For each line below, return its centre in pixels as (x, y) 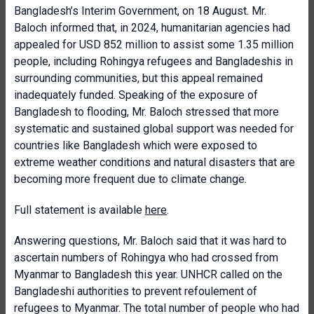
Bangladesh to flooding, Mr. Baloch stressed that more (146, 112)
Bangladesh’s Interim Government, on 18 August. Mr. (140, 11)
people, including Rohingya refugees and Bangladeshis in (153, 61)
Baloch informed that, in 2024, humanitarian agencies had (152, 28)
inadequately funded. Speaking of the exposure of (136, 95)
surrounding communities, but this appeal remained (138, 78)
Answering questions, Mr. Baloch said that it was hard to (150, 241)
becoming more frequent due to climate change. (130, 179)
